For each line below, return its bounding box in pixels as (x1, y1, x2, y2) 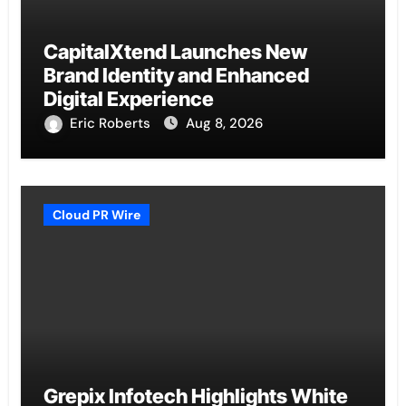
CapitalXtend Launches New (43, 40, 307, 64)
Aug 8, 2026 (185, 114, 263, 133)
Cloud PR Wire (52, 207, 140, 224)
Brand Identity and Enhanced (43, 63, 309, 88)
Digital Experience (43, 87, 214, 111)
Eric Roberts (69, 114, 154, 133)
